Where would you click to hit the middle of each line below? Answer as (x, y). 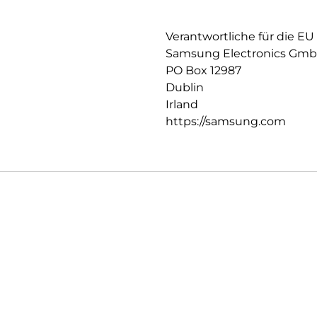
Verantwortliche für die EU (240, 36)
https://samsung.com (226, 121)
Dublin (185, 87)
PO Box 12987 (203, 70)
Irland (182, 104)
